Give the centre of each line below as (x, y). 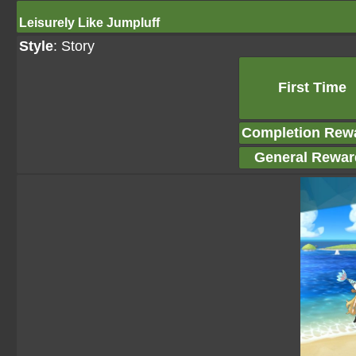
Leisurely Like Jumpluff (89, 23)
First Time (313, 87)
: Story (74, 46)
